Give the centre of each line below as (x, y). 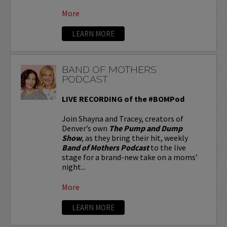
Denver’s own (85, 128)
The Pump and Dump (145, 128)
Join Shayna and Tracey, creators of (122, 118)
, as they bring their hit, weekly (135, 138)
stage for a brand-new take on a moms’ (129, 157)
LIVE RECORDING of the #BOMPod (123, 99)
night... (73, 166)
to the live (167, 147)
